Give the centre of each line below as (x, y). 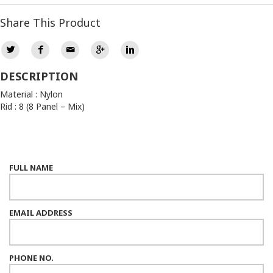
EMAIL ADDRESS (41, 213)
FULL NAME (31, 168)
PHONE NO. (31, 258)
